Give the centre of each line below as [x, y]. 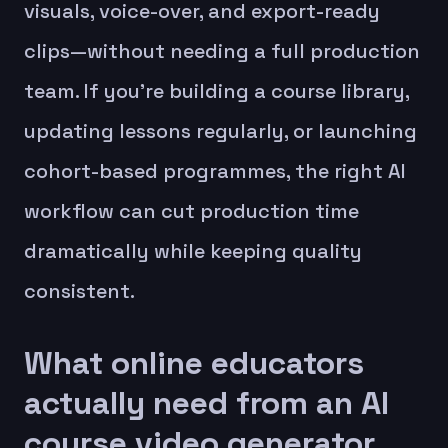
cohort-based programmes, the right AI [215, 170]
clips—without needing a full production [222, 50]
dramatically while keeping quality [193, 250]
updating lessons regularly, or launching [220, 130]
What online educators [194, 362]
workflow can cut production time [191, 210]
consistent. [79, 290]
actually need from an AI [206, 402]
